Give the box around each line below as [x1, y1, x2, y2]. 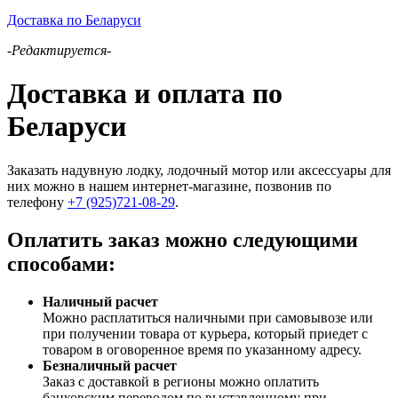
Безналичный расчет [43, 357, 177, 373]
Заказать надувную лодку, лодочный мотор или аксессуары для [7, 162, 391, 178]
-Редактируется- [7, 43, 111, 59]
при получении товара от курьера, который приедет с [43, 325, 368, 341]
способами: [7, 251, 115, 275]
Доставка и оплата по [7, 77, 283, 110]
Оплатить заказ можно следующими [7, 227, 358, 251]
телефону [7, 194, 68, 210]
